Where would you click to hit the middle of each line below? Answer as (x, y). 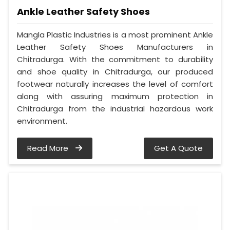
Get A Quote (178, 148)
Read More (49, 148)
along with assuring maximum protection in (115, 96)
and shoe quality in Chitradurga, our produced (115, 71)
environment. (42, 121)
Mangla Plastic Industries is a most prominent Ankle (115, 34)
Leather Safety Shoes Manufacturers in (115, 47)
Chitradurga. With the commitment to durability (115, 59)
